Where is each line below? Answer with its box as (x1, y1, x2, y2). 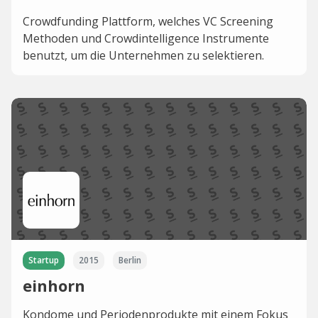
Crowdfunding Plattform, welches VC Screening (23, 13, 273, 29)
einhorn (23, 275, 85, 296)
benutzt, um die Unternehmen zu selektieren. (23, 48, 264, 63)
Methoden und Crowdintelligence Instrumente (23, 31, 269, 46)
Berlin (119, 254, 141, 266)
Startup (28, 254, 59, 266)
